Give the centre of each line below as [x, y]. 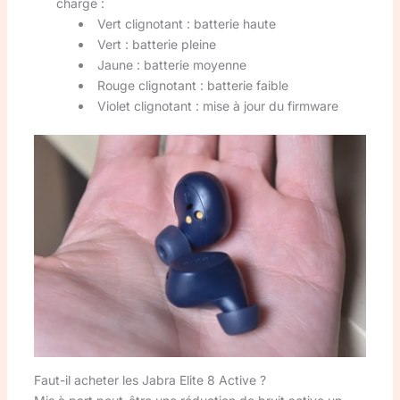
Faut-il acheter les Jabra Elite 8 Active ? [150, 379]
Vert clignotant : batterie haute [186, 23]
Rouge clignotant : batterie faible [192, 85]
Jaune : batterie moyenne [171, 64]
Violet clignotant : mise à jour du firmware [217, 105]
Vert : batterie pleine [156, 44]
